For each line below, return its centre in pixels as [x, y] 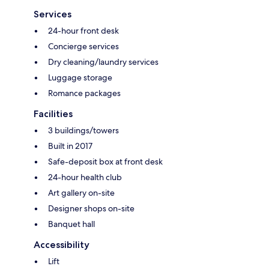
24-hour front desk [83, 30]
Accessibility [62, 244]
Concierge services [83, 46]
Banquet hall [71, 224]
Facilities [53, 113]
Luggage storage [80, 77]
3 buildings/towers [83, 130]
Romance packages [84, 93]
